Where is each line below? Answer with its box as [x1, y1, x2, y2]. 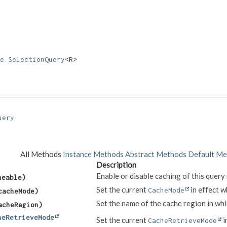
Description [96, 160, 136, 170]
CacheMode [148, 186, 184, 195]
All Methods [20, 149, 61, 159]
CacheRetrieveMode [148, 216, 217, 225]
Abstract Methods [125, 149, 186, 159]
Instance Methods [62, 149, 124, 159]
